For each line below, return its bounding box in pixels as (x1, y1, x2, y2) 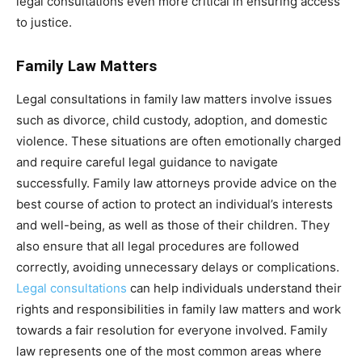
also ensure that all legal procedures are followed (16, 238, 299, 254)
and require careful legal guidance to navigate (16, 154, 278, 170)
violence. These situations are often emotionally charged (16, 133, 341, 149)
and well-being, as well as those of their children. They (16, 217, 330, 233)
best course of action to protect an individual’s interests (16, 196, 333, 212)
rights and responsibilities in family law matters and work (16, 301, 341, 317)
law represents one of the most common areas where (16, 343, 322, 359)
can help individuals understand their (127, 280, 342, 296)
